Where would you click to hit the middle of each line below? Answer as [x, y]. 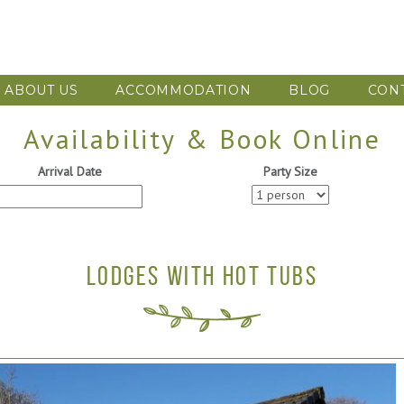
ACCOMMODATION [184, 90]
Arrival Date [70, 171]
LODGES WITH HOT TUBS [202, 275]
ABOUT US [41, 90]
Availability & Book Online [202, 138]
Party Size [290, 171]
